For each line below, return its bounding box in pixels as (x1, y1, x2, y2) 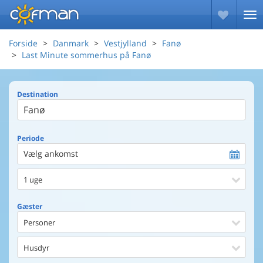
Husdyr (23, 242, 49, 253)
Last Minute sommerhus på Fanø (22, 49, 151, 60)
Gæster (17, 201, 42, 211)
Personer (23, 217, 55, 228)
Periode (17, 133, 44, 143)
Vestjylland (104, 38, 147, 49)
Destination (17, 89, 58, 99)
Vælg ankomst (23, 148, 78, 159)
